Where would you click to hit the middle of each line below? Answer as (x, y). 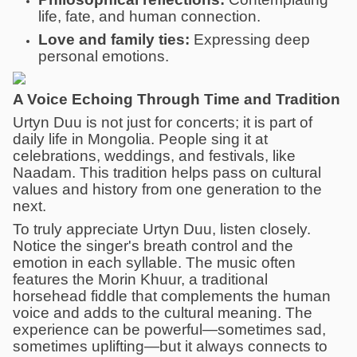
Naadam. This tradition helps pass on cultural (167, 172)
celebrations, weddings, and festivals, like (154, 155)
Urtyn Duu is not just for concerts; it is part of (163, 122)
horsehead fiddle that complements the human (172, 296)
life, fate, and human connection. (149, 16)
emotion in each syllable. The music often (154, 262)
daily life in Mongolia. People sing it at (140, 139)
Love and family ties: (114, 39)
